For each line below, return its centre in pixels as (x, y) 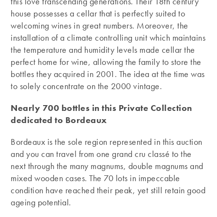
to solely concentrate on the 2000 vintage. (86, 86)
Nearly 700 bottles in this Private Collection (101, 108)
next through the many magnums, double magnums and (107, 166)
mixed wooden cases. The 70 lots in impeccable (95, 178)
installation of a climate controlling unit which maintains (108, 37)
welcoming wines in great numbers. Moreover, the (100, 25)
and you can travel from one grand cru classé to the (101, 154)
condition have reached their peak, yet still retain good (108, 190)
